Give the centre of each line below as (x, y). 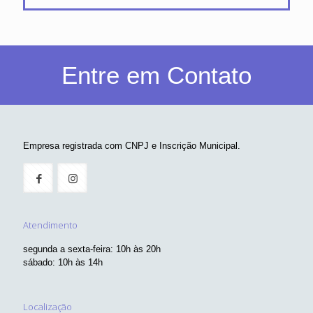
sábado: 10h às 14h (63, 262)
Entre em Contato (156, 75)
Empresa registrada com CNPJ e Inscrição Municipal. (132, 146)
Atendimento (50, 225)
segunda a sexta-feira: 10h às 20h (92, 249)
